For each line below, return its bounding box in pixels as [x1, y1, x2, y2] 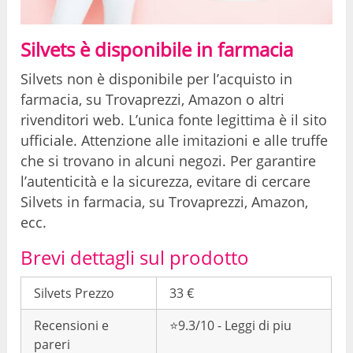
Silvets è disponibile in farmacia [20, 35, 294, 62]
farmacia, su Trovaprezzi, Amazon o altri [20, 89, 285, 109]
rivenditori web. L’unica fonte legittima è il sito [20, 110, 328, 129]
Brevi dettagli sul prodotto [20, 243, 250, 270]
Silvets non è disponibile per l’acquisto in [20, 69, 293, 88]
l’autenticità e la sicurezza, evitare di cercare [20, 171, 311, 191]
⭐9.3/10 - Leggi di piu [169, 316, 292, 334]
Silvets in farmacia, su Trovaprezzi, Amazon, [20, 191, 309, 211]
